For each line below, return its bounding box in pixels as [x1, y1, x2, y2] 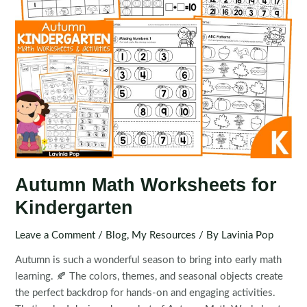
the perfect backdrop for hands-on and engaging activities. [15, 288, 276, 299]
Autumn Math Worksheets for [15, 173, 278, 195]
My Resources [132, 230, 197, 241]
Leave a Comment [15, 230, 96, 241]
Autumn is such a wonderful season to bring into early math [15, 255, 282, 266]
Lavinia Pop [221, 230, 274, 241]
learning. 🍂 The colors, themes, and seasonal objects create [15, 271, 284, 282]
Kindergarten [15, 196, 134, 218]
